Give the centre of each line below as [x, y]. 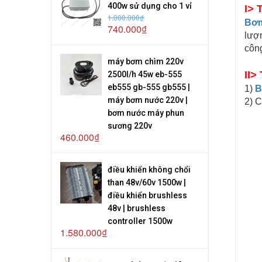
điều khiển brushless [148, 195]
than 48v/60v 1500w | [147, 182]
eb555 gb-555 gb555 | [149, 87]
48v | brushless [137, 208]
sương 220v [130, 125]
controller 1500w [140, 221]
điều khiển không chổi [149, 169]
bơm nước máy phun [146, 113]
